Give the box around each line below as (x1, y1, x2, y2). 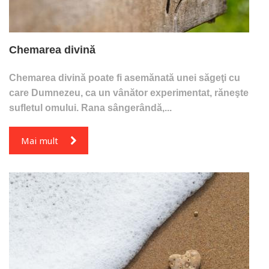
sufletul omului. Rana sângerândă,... (9, 102, 172, 113)
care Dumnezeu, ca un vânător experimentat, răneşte (9, 87, 249, 98)
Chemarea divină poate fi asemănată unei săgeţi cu (9, 72, 240, 83)
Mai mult (21, 134, 58, 147)
